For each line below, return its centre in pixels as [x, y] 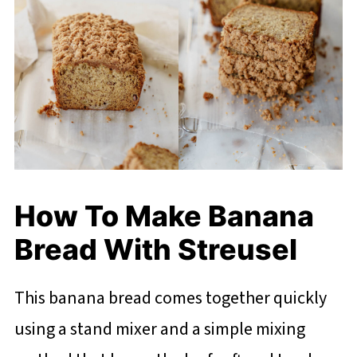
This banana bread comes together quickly [170, 298]
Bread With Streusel [159, 249]
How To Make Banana [164, 216]
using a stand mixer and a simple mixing [159, 329]
